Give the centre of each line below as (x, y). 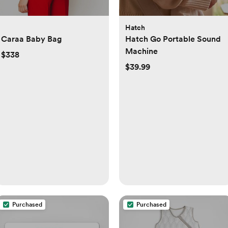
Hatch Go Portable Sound (173, 39)
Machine (141, 51)
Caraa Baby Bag (32, 39)
